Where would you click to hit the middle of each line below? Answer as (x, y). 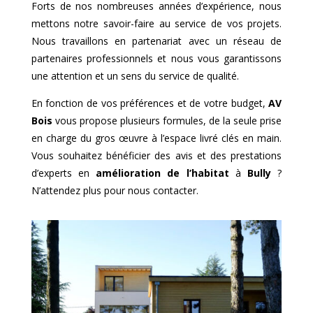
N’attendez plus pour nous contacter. (115, 191)
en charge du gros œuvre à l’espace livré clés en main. (156, 138)
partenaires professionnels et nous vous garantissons (156, 59)
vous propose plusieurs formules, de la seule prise (167, 121)
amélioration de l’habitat (162, 173)
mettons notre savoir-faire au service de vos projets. (156, 24)
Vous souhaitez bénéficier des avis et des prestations (156, 156)
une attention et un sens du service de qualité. (135, 76)
